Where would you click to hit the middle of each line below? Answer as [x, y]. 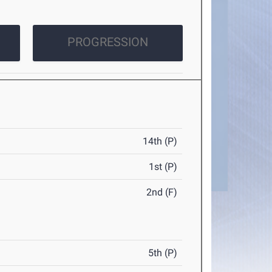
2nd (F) [162, 192]
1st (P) [163, 167]
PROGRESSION [107, 42]
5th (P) [163, 253]
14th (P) [160, 141]
